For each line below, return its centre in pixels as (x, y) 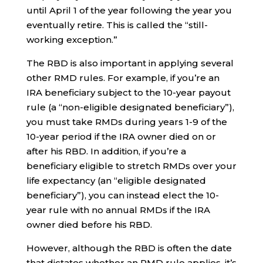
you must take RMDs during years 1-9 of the (127, 122)
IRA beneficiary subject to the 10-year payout (128, 93)
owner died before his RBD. (89, 225)
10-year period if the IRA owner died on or (121, 137)
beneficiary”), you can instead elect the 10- (122, 195)
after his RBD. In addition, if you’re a (106, 151)
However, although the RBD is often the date (129, 248)
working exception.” (72, 40)
